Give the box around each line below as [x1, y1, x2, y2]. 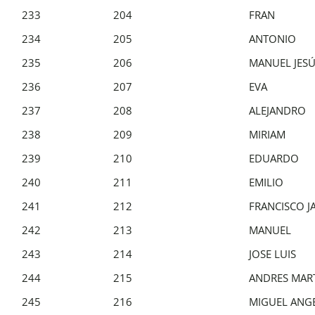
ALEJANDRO [249, 103, 306, 117]
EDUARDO [249, 150, 299, 165]
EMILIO [249, 174, 283, 189]
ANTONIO [249, 31, 296, 46]
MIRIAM [249, 127, 285, 141]
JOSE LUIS [249, 246, 296, 261]
